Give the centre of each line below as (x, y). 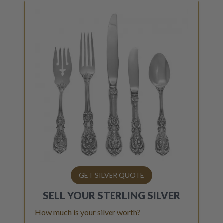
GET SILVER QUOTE (111, 175)
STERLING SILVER (139, 195)
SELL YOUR (69, 195)
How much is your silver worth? (88, 212)
